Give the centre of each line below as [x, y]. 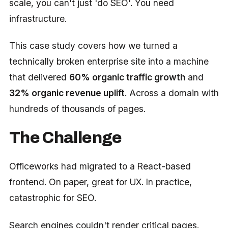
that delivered [39, 77]
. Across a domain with [172, 93]
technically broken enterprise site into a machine [109, 61]
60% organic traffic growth [127, 77]
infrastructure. [38, 18]
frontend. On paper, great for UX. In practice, [100, 182]
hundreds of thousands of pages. [77, 108]
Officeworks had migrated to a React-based [100, 166]
